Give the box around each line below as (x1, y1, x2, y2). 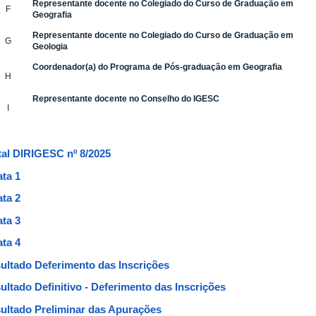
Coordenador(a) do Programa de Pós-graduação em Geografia (32, 61, 282, 72)
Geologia (32, 41, 68, 51)
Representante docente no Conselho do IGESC (32, 93, 219, 104)
